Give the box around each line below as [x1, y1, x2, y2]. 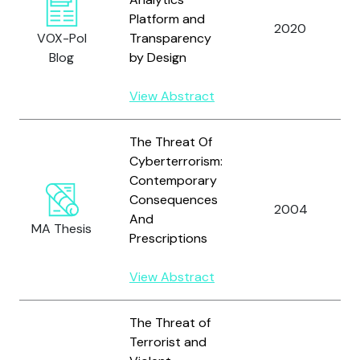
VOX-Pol [36, 30, 87, 47]
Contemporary [129, 172, 217, 189]
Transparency [129, 30, 211, 47]
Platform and [129, 10, 205, 27]
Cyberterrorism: [129, 153, 223, 170]
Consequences [129, 191, 218, 208]
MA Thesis [31, 220, 92, 237]
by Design [129, 49, 186, 66]
